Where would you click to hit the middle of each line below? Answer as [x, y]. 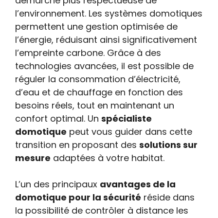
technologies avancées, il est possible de [105, 66]
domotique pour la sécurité [78, 197]
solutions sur [169, 145]
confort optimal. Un [58, 118]
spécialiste [127, 118]
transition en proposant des [77, 145]
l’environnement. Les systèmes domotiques [109, 13]
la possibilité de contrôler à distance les [102, 210]
